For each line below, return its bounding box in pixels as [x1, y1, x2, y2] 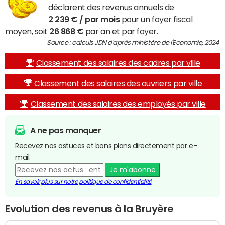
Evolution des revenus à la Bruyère [5, 204, 174, 214]
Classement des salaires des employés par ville [30, 100, 206, 108]
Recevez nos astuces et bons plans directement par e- [15, 142, 197, 149]
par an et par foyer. [83, 27, 158, 35]
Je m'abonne [109, 166, 156, 173]
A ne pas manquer [30, 126, 101, 134]
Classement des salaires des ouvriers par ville [34, 79, 202, 87]
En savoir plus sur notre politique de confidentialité [15, 179, 152, 185]
